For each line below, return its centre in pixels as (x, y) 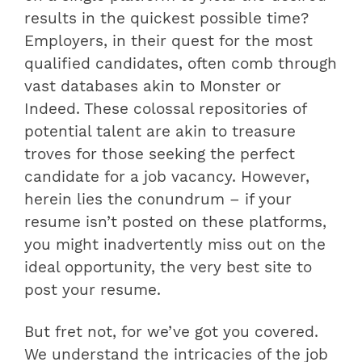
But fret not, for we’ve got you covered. (171, 332)
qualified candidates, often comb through (181, 63)
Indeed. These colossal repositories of (165, 109)
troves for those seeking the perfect (160, 154)
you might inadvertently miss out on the (175, 244)
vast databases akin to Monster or (153, 86)
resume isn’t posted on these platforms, (175, 222)
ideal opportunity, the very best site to (168, 267)
